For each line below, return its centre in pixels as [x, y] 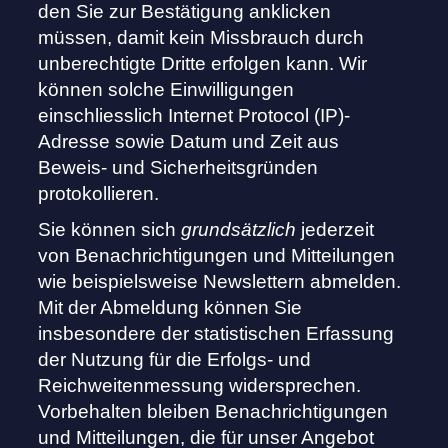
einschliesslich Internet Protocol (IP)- [194, 116]
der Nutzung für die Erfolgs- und [175, 360]
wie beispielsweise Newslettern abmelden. [220, 282]
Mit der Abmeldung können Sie [170, 308]
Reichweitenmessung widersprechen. [200, 386]
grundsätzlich [239, 230]
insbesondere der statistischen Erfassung [216, 334]
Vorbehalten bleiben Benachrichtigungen [213, 412]
